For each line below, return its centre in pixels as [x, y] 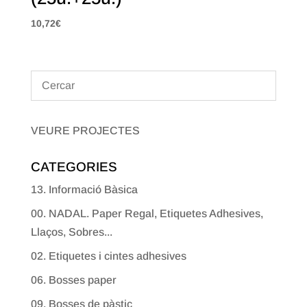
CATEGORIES [74, 167]
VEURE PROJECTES [85, 131]
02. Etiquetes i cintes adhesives [108, 256]
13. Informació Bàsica [84, 190]
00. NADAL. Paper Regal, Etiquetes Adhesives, [147, 214]
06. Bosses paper [73, 280]
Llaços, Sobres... [71, 232]
